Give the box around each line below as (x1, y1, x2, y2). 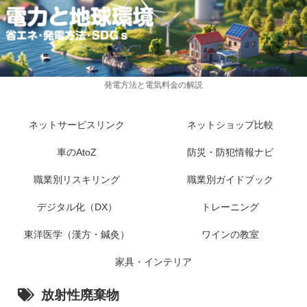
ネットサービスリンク (29, 119, 125, 130)
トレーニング (201, 201, 259, 212)
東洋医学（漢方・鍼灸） (24, 229, 130, 240)
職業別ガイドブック (187, 174, 273, 185)
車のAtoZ (57, 147, 97, 158)
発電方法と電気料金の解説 (104, 80, 203, 90)
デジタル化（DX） (36, 201, 117, 212)
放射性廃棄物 (41, 288, 119, 302)
